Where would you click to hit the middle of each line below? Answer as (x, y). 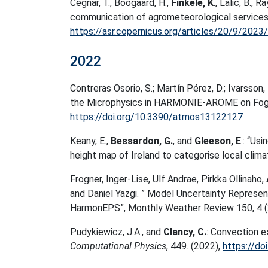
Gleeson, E (218, 141)
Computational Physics (118, 246)
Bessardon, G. (142, 141)
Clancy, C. (185, 232)
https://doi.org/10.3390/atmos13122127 (156, 117)
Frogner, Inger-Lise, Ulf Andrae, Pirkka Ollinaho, (168, 179)
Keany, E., (90, 141)
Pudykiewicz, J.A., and (117, 232)
